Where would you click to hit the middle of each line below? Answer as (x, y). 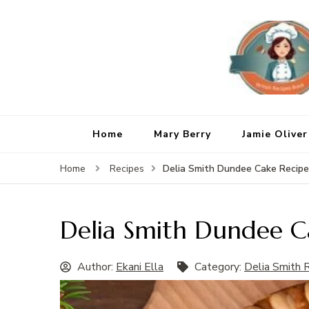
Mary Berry (182, 134)
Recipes (127, 169)
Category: (219, 267)
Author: (97, 267)
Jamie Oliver (275, 134)
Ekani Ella (140, 267)
